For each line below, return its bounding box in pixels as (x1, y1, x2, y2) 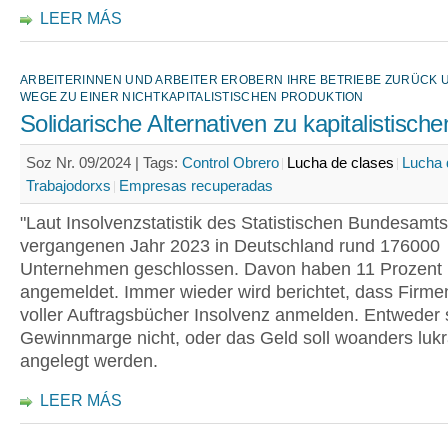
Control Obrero (182, 154, 279, 171)
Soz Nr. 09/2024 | (26, 154, 143, 171)
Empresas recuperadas (119, 177, 273, 194)
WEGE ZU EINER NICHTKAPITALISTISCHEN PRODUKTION (20, 90, 364, 104)
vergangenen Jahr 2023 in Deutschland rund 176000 (20, 236, 440, 256)
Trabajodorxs (26, 177, 111, 194)
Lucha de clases (287, 154, 394, 171)
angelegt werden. (20, 351, 158, 371)
